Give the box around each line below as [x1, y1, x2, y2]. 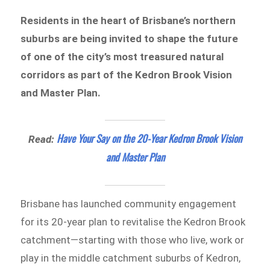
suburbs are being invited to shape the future [20, 33, 239, 45]
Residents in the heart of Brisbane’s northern [20, 14, 236, 27]
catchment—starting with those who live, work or [20, 233, 245, 246]
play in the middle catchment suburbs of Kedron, [20, 251, 241, 264]
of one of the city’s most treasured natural [20, 51, 224, 63]
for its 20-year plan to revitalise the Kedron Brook [20, 215, 246, 228]
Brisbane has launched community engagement [20, 197, 237, 210]
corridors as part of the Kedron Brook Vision [20, 69, 233, 81]
